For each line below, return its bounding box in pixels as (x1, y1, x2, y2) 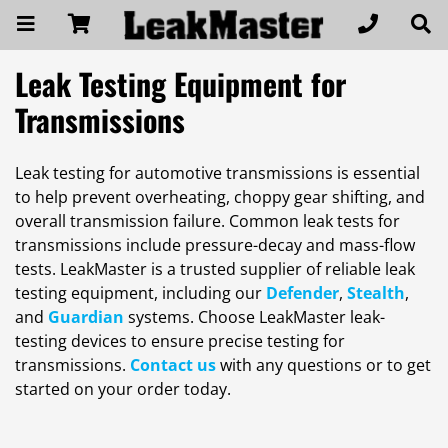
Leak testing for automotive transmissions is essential (15, 162, 420, 185)
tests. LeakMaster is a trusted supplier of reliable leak (15, 258, 415, 281)
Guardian (48, 306, 124, 329)
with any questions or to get (216, 354, 431, 377)
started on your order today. (15, 378, 231, 401)
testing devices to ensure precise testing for (15, 330, 345, 353)
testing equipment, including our (15, 282, 266, 305)
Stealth (347, 282, 405, 305)
